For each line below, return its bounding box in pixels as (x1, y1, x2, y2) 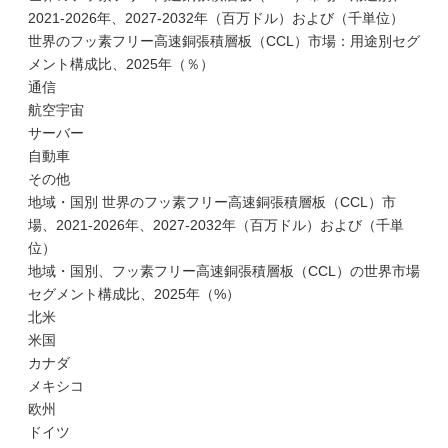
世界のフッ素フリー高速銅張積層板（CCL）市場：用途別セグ (28, 33, 420, 49)
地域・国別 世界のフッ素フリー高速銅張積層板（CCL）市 (28, 194, 396, 210)
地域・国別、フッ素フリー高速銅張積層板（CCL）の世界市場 (28, 263, 420, 279)
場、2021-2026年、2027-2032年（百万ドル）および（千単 (28, 217, 404, 233)
